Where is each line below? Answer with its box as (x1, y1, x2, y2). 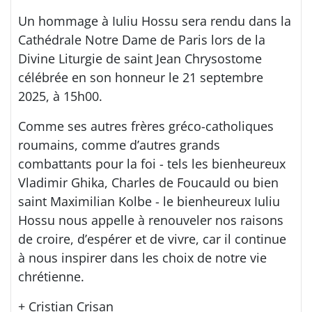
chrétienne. (18, 267, 84, 285)
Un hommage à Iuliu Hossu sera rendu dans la (18, 12, 291, 29)
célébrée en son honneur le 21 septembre (18, 68, 263, 86)
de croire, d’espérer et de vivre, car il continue (18, 230, 286, 247)
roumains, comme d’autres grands (18, 136, 220, 153)
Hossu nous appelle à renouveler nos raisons (18, 211, 283, 228)
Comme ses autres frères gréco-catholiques (18, 117, 274, 134)
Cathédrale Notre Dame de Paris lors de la (18, 31, 265, 48)
